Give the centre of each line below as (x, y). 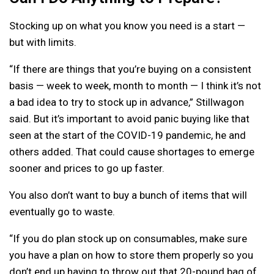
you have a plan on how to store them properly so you (131, 255)
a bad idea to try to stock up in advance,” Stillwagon (127, 102)
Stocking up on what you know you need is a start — (127, 26)
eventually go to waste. (62, 212)
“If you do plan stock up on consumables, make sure (128, 239)
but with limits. (43, 43)
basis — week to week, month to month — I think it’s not (135, 86)
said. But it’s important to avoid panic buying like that (129, 119)
